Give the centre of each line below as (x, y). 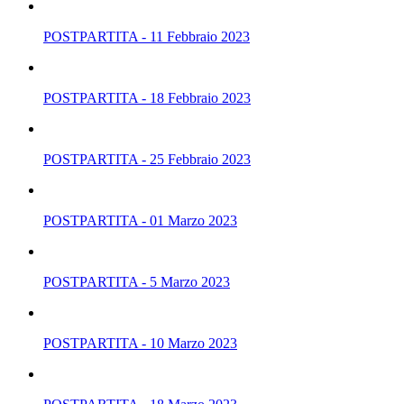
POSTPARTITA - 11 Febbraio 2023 (147, 36)
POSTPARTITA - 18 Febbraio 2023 (147, 97)
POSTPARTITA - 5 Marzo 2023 (137, 281)
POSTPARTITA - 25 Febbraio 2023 (147, 159)
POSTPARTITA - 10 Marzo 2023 (140, 343)
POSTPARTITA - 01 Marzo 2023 (140, 220)
